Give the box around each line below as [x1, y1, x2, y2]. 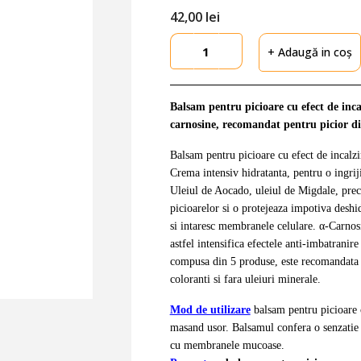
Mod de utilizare [169, 304, 251, 316]
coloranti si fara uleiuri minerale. [169, 273, 321, 285]
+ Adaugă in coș [267, 44, 352, 60]
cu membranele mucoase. [169, 339, 284, 351]
